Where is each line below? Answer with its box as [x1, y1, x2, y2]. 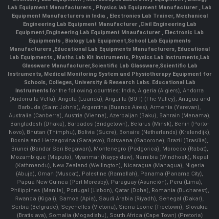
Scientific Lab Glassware [91, 62, 158, 69]
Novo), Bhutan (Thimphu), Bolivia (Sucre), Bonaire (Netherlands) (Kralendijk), [8, 129, 211, 135]
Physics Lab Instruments [131, 54, 198, 61]
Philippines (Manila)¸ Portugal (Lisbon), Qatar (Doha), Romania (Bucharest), [10, 187, 209, 194]
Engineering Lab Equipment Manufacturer [22, 21, 139, 27]
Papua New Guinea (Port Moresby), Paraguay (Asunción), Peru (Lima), [17, 178, 202, 185]
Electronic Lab [163, 29, 204, 36]
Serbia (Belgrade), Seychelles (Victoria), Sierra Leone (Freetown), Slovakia [11, 203, 208, 210]
